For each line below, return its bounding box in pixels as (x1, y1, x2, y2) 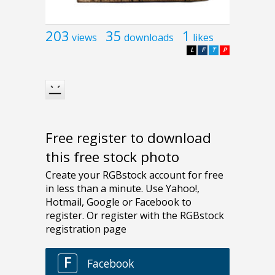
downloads (124, 30, 174, 44)
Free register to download (45, 128, 211, 147)
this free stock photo (45, 147, 179, 166)
